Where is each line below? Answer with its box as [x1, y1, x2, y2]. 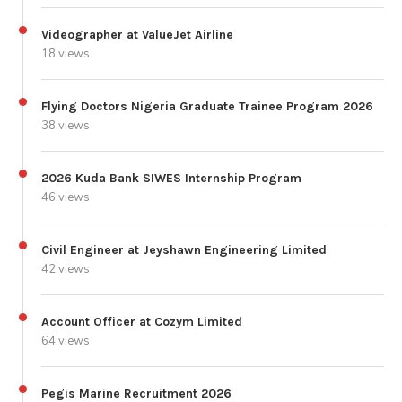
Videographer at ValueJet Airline [41, 26, 233, 42]
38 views [41, 117, 90, 134]
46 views [41, 188, 90, 205]
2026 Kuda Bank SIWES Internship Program [41, 170, 301, 186]
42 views [41, 260, 90, 277]
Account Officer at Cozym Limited [41, 313, 242, 329]
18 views [41, 45, 90, 62]
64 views [41, 332, 90, 349]
